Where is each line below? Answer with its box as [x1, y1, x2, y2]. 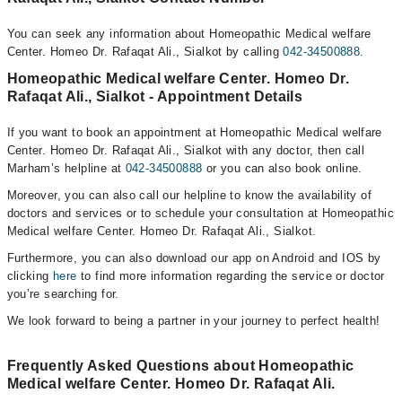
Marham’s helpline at [6, 162, 126, 175]
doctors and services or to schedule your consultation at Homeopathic [6, 206, 395, 220]
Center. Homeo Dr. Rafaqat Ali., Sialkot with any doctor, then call [6, 144, 365, 157]
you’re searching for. [6, 287, 119, 301]
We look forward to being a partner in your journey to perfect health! [6, 314, 380, 328]
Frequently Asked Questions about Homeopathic [6, 358, 354, 373]
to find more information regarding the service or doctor [76, 269, 385, 283]
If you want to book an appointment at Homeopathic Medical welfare [6, 126, 382, 139]
